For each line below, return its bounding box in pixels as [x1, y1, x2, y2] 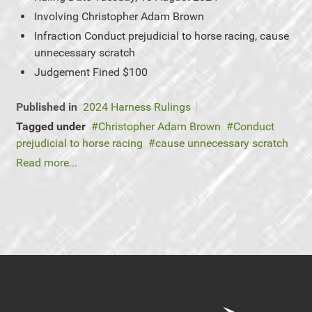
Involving [34, 10, 79, 23]
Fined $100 [93, 65, 148, 79]
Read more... [16, 156, 77, 169]
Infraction [34, 29, 81, 42]
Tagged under [16, 120, 86, 133]
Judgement [34, 65, 90, 79]
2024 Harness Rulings [83, 100, 191, 114]
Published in [16, 100, 77, 114]
